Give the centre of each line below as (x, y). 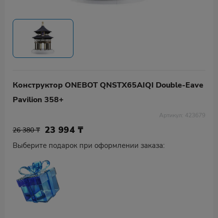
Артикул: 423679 (182, 115)
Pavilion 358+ (38, 100)
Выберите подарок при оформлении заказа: (89, 145)
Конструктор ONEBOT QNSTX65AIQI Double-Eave (108, 85)
